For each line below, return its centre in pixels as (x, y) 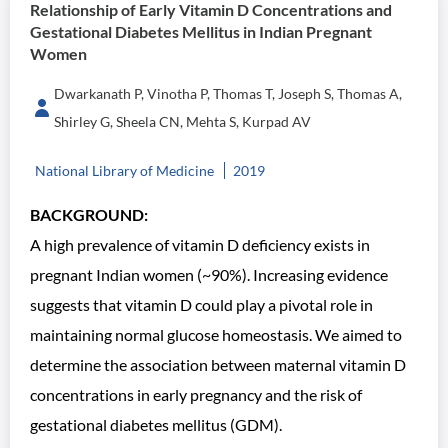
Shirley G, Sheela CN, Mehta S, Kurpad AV (182, 121)
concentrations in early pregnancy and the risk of (196, 394)
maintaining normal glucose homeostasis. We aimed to (216, 334)
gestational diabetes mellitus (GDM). (156, 424)
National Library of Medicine (124, 170)
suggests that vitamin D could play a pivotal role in (201, 304)
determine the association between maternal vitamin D (218, 364)
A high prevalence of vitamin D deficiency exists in (200, 244)
